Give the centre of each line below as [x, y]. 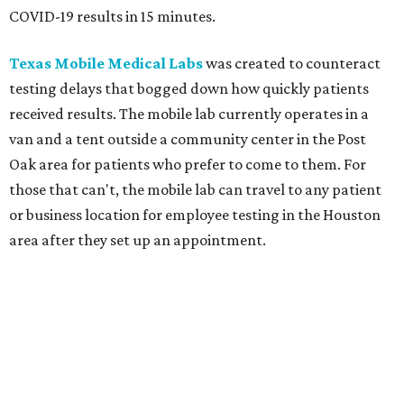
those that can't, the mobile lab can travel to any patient [195, 189]
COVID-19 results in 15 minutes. [112, 16]
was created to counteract [292, 63]
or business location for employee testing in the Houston [195, 215]
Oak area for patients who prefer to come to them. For [188, 164]
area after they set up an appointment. [138, 240]
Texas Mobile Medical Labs [106, 63]
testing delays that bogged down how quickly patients [189, 88]
